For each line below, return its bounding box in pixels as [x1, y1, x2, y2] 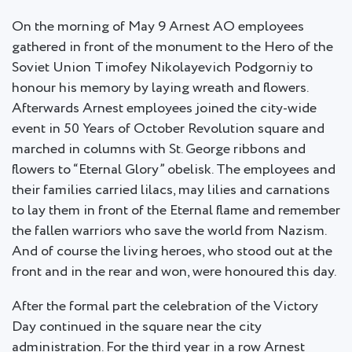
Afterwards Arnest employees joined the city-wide [12, 98, 317, 119]
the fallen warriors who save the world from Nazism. [12, 221, 326, 242]
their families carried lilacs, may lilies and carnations [12, 180, 330, 201]
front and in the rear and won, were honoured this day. [12, 262, 336, 283]
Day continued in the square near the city [12, 317, 262, 338]
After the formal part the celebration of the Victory [12, 296, 318, 317]
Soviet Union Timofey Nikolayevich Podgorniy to [12, 57, 313, 79]
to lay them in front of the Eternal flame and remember [12, 200, 340, 222]
